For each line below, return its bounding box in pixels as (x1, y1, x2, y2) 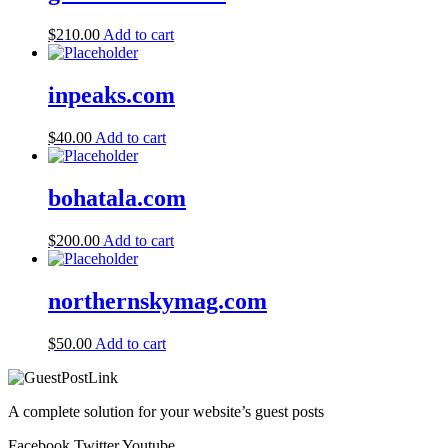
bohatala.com (48, 185, 186, 212)
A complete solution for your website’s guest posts (8, 402, 324, 420)
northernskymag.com (48, 287, 267, 314)
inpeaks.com (48, 82, 175, 109)
